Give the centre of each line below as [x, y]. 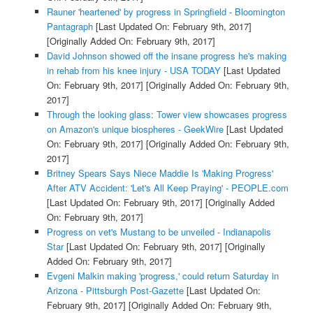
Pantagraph [70, 27]
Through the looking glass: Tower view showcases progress [167, 115]
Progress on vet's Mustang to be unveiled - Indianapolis [159, 232]
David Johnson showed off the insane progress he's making [166, 56]
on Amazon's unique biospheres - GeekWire [135, 129]
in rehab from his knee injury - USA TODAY [133, 71]
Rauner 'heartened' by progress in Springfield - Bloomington [166, 12]
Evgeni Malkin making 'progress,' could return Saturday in [162, 276]
